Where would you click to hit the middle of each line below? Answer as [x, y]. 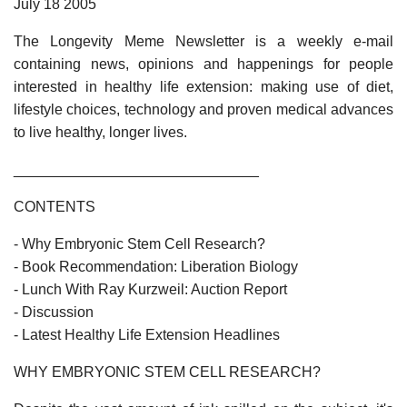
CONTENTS [55, 206]
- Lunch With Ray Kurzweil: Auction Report [150, 289]
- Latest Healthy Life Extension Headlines [147, 334]
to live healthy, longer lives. [100, 132]
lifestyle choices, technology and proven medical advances [203, 109]
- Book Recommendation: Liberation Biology [156, 266]
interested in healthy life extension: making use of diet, [203, 86]
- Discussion [54, 312]
